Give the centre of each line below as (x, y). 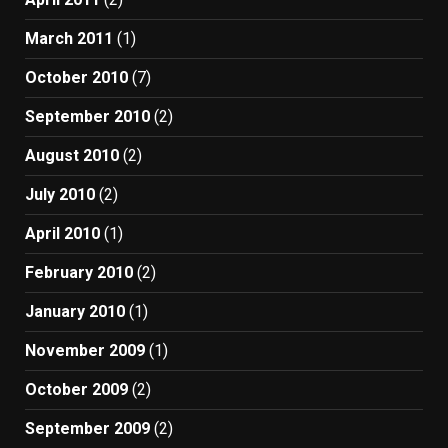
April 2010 (62, 233)
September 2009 (87, 428)
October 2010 (76, 77)
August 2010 (72, 155)
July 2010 (60, 194)
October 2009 (76, 389)
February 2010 (79, 272)
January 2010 (75, 311)
